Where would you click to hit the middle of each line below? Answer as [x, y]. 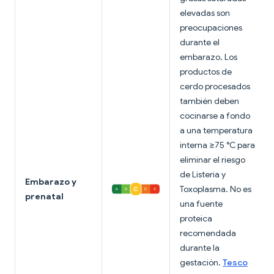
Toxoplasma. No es [216, 189]
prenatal [44, 197]
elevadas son [205, 13]
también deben [209, 101]
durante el [200, 43]
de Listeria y [203, 175]
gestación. [201, 263]
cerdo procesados [215, 87]
